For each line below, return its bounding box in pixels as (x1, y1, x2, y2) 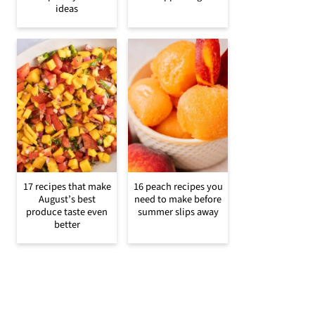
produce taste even (26, 204, 108, 219)
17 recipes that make (22, 179, 111, 194)
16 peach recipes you (133, 179, 223, 194)
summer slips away (137, 204, 219, 219)
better (53, 217, 80, 232)
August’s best (38, 191, 96, 207)
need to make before (134, 191, 221, 207)
